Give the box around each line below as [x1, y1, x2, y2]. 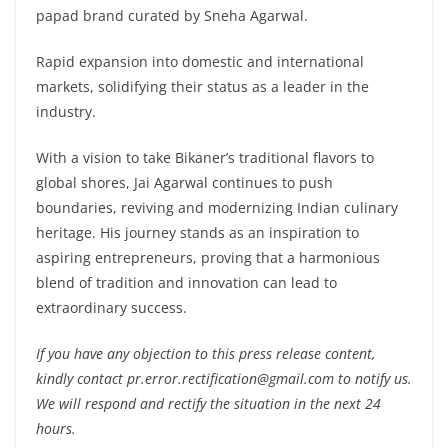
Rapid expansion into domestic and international [36, 51, 364, 71]
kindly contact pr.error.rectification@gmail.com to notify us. [36, 368, 412, 388]
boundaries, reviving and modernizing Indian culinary [36, 197, 398, 217]
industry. [36, 101, 96, 121]
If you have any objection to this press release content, [36, 343, 375, 363]
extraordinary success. [36, 297, 187, 317]
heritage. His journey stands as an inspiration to [36, 222, 359, 242]
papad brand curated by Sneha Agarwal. [36, 5, 308, 25]
